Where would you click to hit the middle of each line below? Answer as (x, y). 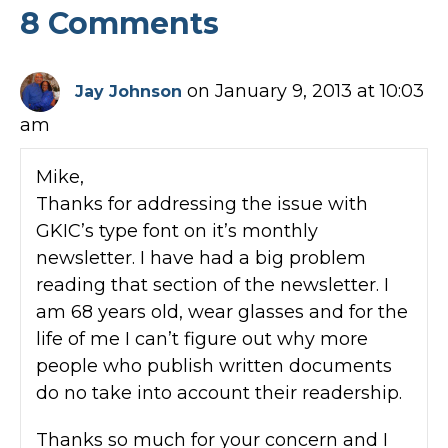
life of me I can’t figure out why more (202, 338)
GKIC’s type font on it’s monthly (177, 230)
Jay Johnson (128, 91)
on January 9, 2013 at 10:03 (305, 90)
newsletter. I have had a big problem (201, 257)
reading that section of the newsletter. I (212, 284)
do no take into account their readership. (219, 392)
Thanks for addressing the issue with (202, 203)
